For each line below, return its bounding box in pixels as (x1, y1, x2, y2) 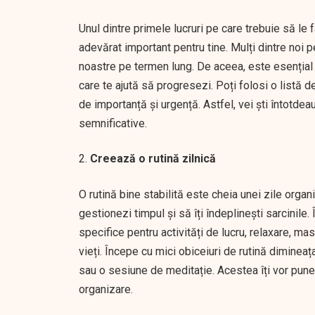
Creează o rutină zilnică (90, 152, 216, 165)
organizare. (79, 283, 133, 296)
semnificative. (79, 117, 147, 130)
